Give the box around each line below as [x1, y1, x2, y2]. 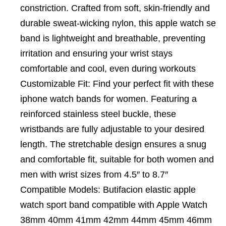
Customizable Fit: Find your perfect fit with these [20, 79, 214, 89]
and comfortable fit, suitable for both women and [20, 154, 214, 164]
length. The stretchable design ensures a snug [20, 139, 206, 149]
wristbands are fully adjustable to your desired [20, 124, 204, 134]
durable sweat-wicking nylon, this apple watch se [20, 18, 216, 28]
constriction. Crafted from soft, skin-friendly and [20, 3, 210, 13]
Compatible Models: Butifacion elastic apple [20, 185, 196, 195]
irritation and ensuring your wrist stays [20, 48, 173, 59]
